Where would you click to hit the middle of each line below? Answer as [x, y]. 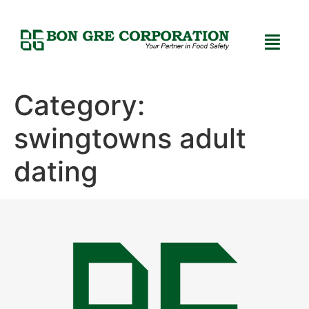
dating [56, 172]
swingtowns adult [130, 139]
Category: [79, 106]
